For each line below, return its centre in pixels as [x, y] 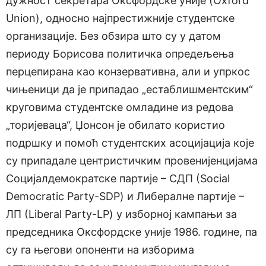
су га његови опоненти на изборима [100, 249]
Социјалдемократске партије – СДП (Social [118, 178]
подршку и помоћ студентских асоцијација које [130, 142]
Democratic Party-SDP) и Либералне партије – [125, 196]
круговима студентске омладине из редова [120, 107]
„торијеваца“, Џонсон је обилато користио [115, 125]
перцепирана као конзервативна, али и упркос [128, 71]
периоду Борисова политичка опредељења [120, 53]
